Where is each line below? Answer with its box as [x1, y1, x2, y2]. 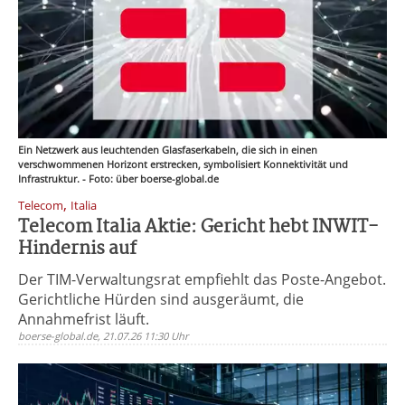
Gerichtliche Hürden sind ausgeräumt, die [18, 289, 304, 309]
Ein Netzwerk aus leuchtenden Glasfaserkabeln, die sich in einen [18, 143, 317, 156]
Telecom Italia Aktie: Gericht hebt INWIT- [18, 212, 379, 242]
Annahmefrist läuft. [18, 309, 149, 329]
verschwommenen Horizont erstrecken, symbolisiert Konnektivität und [18, 157, 348, 171]
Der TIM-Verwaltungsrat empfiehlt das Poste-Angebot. [18, 269, 386, 289]
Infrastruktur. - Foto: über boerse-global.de [18, 172, 219, 185]
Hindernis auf [18, 234, 137, 264]
